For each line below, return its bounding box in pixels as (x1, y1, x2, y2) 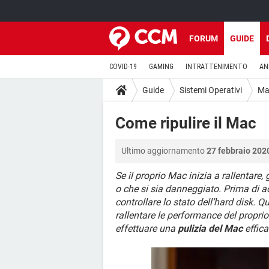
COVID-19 (109, 62, 137, 71)
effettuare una (115, 223, 178, 234)
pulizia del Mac (178, 223, 243, 234)
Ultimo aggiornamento (121, 146, 207, 156)
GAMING (149, 62, 174, 71)
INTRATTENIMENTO (186, 62, 247, 71)
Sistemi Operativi (180, 85, 242, 95)
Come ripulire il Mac (115, 114, 256, 132)
